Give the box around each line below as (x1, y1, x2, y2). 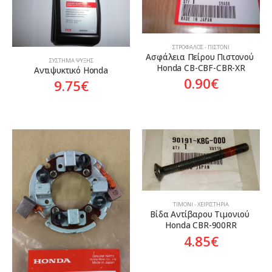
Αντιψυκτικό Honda (34, 64, 108, 76)
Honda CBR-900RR (165, 219, 237, 231)
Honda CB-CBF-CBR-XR (157, 61, 245, 73)
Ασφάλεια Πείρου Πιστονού (146, 50, 256, 63)
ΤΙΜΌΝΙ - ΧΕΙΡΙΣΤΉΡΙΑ (173, 200, 229, 208)
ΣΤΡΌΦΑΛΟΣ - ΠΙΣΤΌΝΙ (172, 42, 229, 51)
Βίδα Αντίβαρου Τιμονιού (150, 208, 252, 220)
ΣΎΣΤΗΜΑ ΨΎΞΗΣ (49, 56, 93, 64)
